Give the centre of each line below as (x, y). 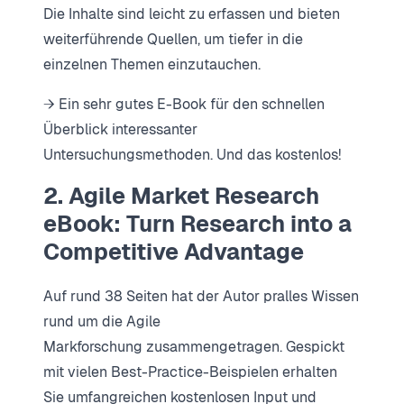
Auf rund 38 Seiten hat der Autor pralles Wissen (201, 297)
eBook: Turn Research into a (197, 223)
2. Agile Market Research (181, 195)
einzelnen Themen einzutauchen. (152, 64)
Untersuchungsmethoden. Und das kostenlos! (192, 154)
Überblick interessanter (120, 129)
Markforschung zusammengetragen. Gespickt (194, 347)
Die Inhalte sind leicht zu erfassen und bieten (192, 14)
